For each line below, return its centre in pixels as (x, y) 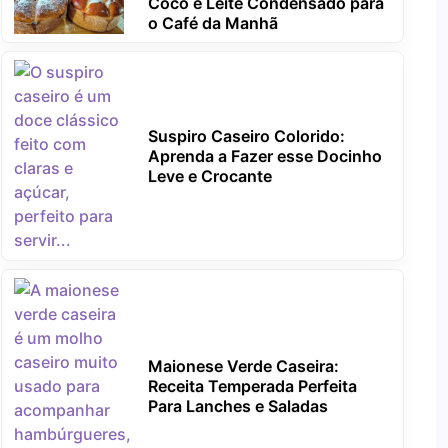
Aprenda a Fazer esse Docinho (264, 156)
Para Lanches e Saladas (237, 406)
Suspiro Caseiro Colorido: (246, 136)
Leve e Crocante (209, 176)
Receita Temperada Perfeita (252, 386)
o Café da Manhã (212, 23)
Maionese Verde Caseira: (243, 366)
